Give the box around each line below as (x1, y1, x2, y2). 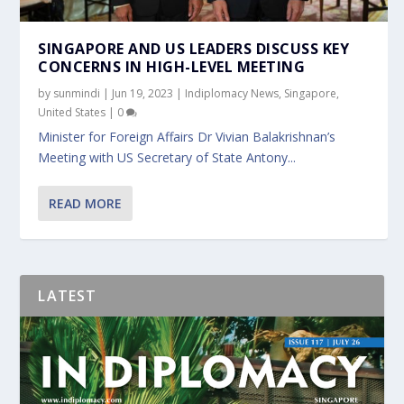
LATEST (38, 285, 97, 306)
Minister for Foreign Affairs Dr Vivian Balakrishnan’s (38, 127, 336, 145)
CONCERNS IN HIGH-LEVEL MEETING (38, 56, 306, 77)
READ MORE (49, 194, 123, 212)
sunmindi (53, 85, 101, 101)
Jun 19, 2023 (112, 85, 174, 101)
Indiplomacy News (185, 85, 280, 101)
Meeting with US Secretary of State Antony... (38, 148, 297, 166)
